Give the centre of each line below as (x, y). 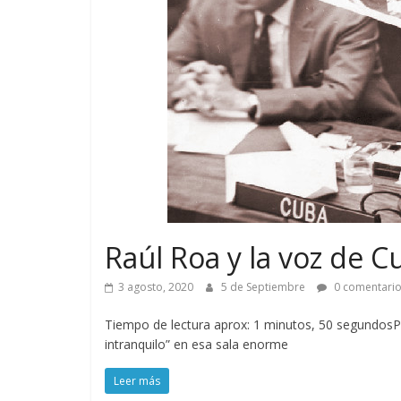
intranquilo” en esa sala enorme (196, 345)
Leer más (137, 381)
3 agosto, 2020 (156, 287)
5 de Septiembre (264, 287)
